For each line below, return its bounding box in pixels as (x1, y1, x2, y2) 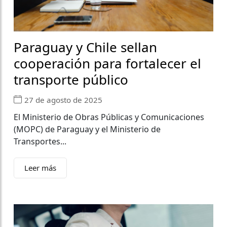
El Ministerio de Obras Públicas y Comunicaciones (14, 111, 204, 123)
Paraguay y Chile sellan (14, 38, 157, 57)
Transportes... (14, 136, 66, 147)
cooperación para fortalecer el (14, 54, 201, 73)
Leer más (24, 163, 56, 173)
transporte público (14, 70, 128, 89)
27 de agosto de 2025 (24, 94, 102, 105)
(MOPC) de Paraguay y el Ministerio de (14, 124, 161, 135)
